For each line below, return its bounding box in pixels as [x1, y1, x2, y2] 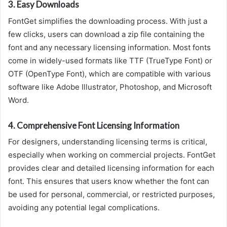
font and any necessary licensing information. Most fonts [8, 42, 211, 52]
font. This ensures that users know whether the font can [8, 176, 209, 186]
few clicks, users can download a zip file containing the [8, 29, 205, 39]
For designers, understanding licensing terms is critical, [8, 137, 207, 147]
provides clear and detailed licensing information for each [8, 163, 214, 173]
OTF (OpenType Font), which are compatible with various [8, 68, 211, 79]
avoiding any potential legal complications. [8, 203, 160, 213]
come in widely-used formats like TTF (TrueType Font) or [8, 55, 212, 65]
